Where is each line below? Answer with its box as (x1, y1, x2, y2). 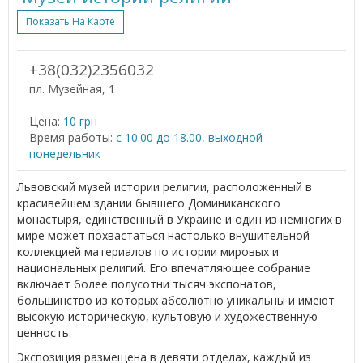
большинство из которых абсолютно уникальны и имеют (17, 292, 335, 308)
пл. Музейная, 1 (29, 80, 115, 96)
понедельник (29, 145, 100, 161)
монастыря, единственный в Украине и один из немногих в (17, 211, 342, 227)
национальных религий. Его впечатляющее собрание (17, 259, 310, 275)
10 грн (63, 113, 97, 129)
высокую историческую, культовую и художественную (17, 308, 318, 324)
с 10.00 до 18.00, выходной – (116, 129, 272, 145)
